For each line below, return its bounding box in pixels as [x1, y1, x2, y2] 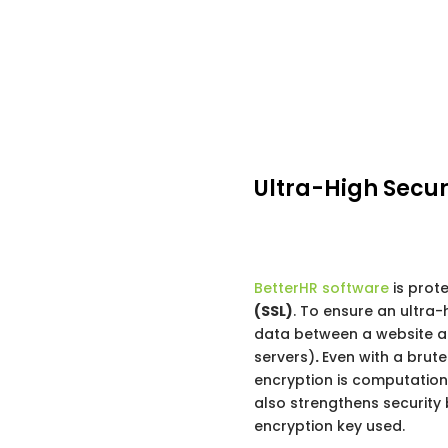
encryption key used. [253, 415, 405, 436]
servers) [253, 346, 315, 367]
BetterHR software [253, 277, 389, 298]
